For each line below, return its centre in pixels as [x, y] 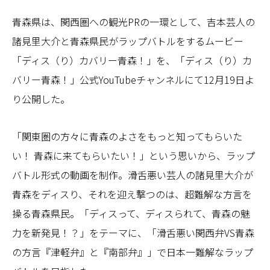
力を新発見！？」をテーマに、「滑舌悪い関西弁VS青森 [133, 233]
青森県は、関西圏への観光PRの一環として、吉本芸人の [133, 22]
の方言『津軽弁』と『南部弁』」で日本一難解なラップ [133, 252]
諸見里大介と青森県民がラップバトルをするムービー [128, 41]
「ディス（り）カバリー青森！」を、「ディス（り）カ [132, 61]
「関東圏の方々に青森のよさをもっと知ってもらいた [127, 137]
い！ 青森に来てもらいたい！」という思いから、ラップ [133, 156]
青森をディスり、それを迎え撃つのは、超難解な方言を [132, 194]
